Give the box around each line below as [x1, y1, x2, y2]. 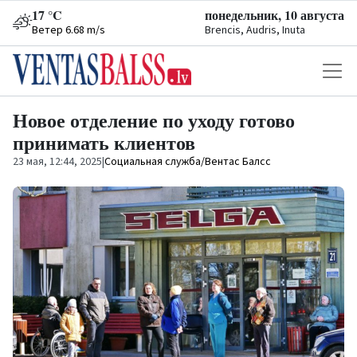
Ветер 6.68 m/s [32, 22, 105, 38]
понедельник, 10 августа [205, 6, 344, 24]
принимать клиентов [13, 128, 195, 156]
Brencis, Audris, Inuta [205, 22, 305, 38]
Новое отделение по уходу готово [13, 106, 295, 134]
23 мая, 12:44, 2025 [13, 154, 102, 170]
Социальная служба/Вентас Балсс [104, 154, 271, 170]
